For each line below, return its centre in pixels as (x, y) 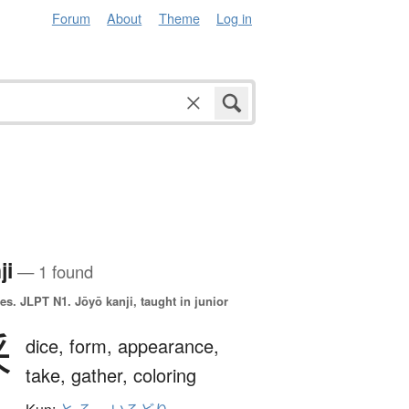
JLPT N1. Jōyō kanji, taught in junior (122, 300)
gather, (102, 374)
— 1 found (52, 271)
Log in (234, 18)
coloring (164, 374)
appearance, (168, 345)
